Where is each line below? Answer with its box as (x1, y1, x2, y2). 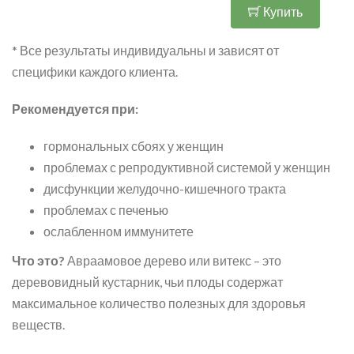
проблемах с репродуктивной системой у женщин (43, 160, 330, 175)
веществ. (12, 317, 70, 332)
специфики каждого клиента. (12, 64, 178, 79)
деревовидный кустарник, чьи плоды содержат (12, 274, 283, 289)
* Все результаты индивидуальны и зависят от (12, 43, 279, 58)
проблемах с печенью (43, 202, 168, 217)
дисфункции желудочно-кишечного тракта (43, 181, 286, 196)
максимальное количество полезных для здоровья (12, 296, 306, 311)
